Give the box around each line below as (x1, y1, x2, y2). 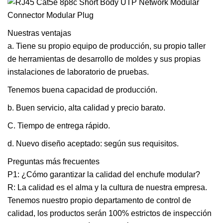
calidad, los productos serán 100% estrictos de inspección (7, 209, 212, 218)
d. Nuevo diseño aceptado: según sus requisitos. (7, 139, 179, 148)
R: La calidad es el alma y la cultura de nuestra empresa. (7, 183, 207, 192)
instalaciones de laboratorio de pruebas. (7, 68, 149, 76)
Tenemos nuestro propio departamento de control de (7, 196, 191, 205)
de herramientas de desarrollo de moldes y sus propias (7, 55, 201, 63)
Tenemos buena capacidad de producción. (7, 86, 157, 94)
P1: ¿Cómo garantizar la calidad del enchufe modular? (7, 170, 200, 179)
